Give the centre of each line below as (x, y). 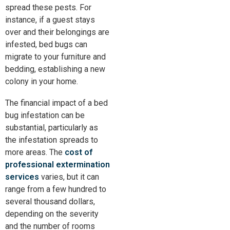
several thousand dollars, (50, 202)
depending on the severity (52, 214)
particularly (68, 128)
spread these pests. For (48, 7)
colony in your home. (42, 81)
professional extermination (57, 165)
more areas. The (35, 152)
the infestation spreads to (52, 140)
